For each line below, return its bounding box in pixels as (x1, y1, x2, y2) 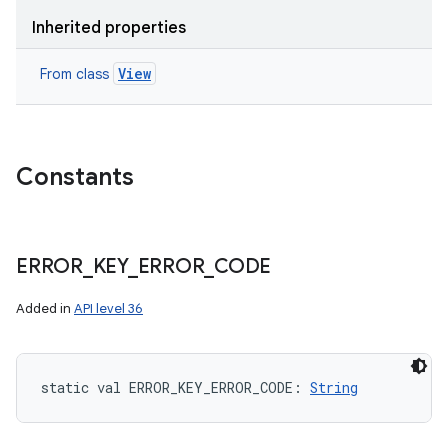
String (310, 378, 358, 397)
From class (40, 65, 113, 83)
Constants (16, 162, 134, 192)
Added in (16, 300, 74, 317)
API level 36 (74, 300, 143, 317)
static (41, 378, 89, 397)
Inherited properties (32, 18, 186, 38)
